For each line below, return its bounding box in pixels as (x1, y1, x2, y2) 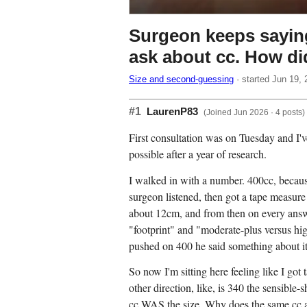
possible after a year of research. (129, 147, 267, 162)
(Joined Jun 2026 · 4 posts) (204, 108, 305, 118)
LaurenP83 (147, 106, 198, 118)
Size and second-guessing (129, 73, 234, 84)
